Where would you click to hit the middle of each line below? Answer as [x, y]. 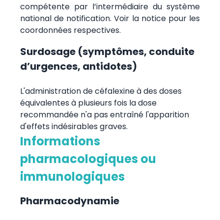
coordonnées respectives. [70, 30]
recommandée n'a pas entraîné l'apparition [104, 114]
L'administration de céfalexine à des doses [101, 91]
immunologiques [72, 176]
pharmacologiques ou [88, 159]
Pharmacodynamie [69, 201]
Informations [60, 141]
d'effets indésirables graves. [74, 126]
